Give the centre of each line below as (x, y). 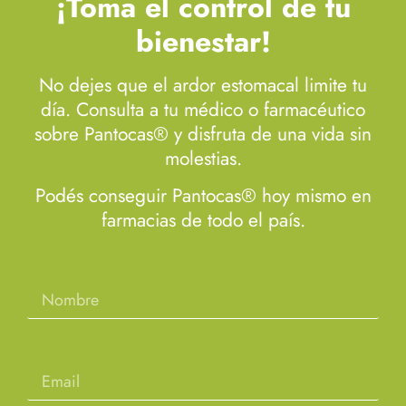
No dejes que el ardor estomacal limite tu (203, 85)
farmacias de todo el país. (203, 221)
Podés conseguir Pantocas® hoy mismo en (203, 196)
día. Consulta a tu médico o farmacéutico (203, 109)
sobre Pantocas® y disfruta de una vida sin (203, 134)
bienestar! (203, 41)
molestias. (203, 158)
